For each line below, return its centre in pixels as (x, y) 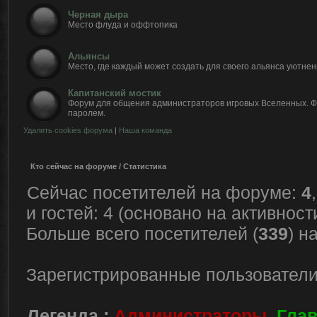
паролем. (87, 113)
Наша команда (145, 130)
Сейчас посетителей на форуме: (164, 192)
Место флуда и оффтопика (123, 25)
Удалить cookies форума (68, 130)
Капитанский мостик (115, 93)
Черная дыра (98, 15)
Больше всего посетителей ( (142, 234)
